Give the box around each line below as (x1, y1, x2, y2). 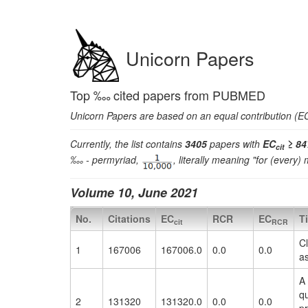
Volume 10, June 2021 (70, 184, 198, 202)
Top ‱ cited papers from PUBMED (70, 86, 265, 104)
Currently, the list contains (70, 137, 185, 151)
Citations (108, 212, 151, 226)
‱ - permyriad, (70, 152, 142, 166)
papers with (207, 137, 263, 151)
